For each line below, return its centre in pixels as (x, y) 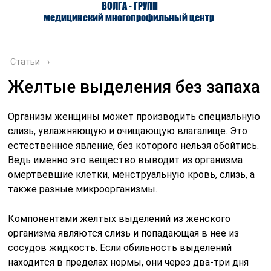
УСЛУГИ (238, 104)
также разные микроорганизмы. (83, 189)
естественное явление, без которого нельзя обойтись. (134, 145)
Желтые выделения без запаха (134, 87)
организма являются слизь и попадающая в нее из (124, 233)
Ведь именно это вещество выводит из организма (126, 160)
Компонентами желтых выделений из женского (119, 219)
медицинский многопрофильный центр (129, 17)
